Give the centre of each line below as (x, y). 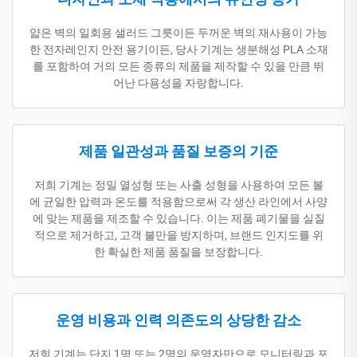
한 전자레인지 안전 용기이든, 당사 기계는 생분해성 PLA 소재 (178, 49)
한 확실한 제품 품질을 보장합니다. (178, 251)
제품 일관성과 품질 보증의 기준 (178, 151)
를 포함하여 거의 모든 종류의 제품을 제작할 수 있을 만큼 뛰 (178, 66)
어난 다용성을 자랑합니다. (178, 82)
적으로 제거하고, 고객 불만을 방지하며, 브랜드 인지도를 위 (178, 235)
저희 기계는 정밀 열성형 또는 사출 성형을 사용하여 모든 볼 (178, 184)
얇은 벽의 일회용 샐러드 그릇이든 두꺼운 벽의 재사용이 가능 (178, 32)
